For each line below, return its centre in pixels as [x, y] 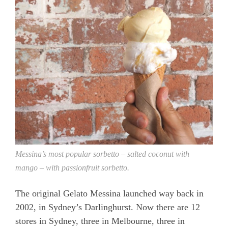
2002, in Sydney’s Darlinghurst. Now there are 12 [108, 207]
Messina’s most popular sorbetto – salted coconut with [102, 154]
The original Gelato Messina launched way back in [109, 193]
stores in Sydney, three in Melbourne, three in [100, 221]
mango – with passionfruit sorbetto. [72, 167]
